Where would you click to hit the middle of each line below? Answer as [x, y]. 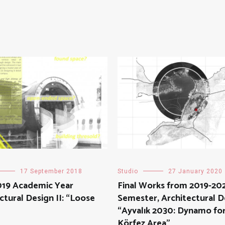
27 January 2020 [195, 172]
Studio [128, 172]
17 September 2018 [51, 172]
